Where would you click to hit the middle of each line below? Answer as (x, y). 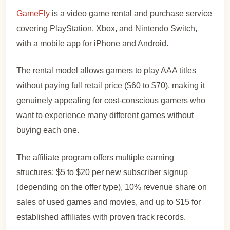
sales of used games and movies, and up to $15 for (109, 202)
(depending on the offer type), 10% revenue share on (112, 187)
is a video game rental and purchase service (131, 14)
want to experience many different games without (105, 116)
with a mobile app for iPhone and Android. (93, 44)
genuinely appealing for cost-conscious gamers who (111, 101)
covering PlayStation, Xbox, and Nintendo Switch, (107, 29)
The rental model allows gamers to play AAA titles (107, 71)
